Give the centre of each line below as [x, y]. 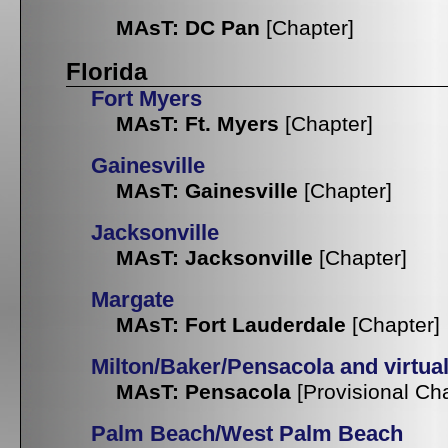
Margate [132, 300]
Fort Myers [146, 99]
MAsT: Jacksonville [214, 258]
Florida [106, 72]
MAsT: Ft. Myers [197, 124]
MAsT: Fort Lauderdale [231, 325]
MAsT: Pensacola [203, 392]
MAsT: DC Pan [188, 28]
